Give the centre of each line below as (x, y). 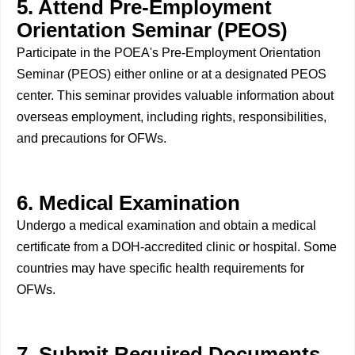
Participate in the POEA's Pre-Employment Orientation (169, 53)
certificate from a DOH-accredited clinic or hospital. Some (177, 247)
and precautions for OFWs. (92, 139)
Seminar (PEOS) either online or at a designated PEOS (172, 74)
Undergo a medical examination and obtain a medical (166, 226)
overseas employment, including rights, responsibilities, (172, 117)
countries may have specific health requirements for (160, 269)
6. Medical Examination (128, 203)
